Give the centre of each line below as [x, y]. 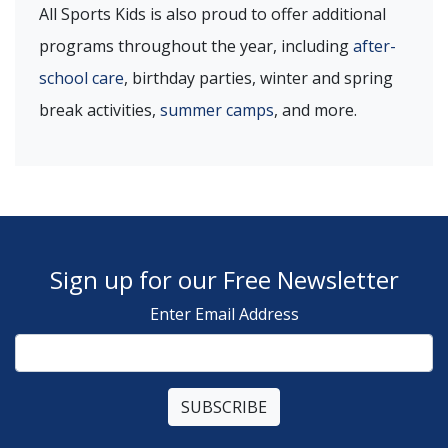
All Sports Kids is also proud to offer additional [212, 13]
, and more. [315, 109]
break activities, [99, 109]
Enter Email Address [224, 313]
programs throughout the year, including [196, 45]
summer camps [217, 109]
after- [374, 45]
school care [81, 77]
